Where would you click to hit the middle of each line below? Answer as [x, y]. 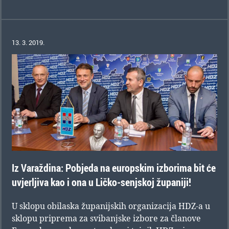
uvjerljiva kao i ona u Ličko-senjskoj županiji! [101, 182]
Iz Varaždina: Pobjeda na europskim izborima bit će [114, 168]
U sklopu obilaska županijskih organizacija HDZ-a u [111, 206]
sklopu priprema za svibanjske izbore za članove [106, 218]
